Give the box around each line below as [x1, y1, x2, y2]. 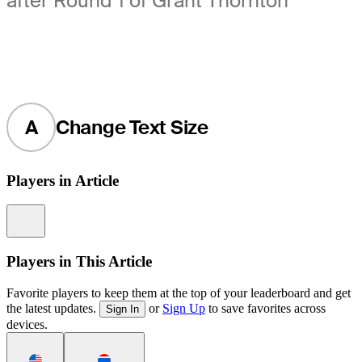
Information [38, 206, 90, 219]
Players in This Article [6, 253, 152, 271]
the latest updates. [6, 301, 99, 315]
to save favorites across [205, 301, 326, 315]
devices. [6, 317, 48, 331]
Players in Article [6, 171, 119, 189]
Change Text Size [55, 114, 208, 140]
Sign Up [162, 301, 205, 315]
